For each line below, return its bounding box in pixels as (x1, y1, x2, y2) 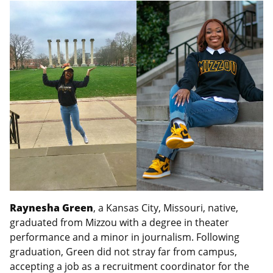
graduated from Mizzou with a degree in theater (10, 216, 229, 230)
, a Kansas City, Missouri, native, (93, 201, 238, 215)
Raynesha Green (10, 201, 93, 215)
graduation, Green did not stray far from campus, (10, 245, 237, 259)
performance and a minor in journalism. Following (10, 230, 239, 244)
